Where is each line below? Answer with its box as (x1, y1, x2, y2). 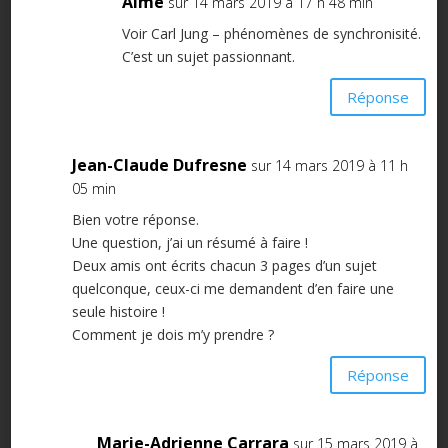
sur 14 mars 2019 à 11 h (250, 156, 408, 176)
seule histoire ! (71, 302, 165, 322)
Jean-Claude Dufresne (71, 154, 247, 177)
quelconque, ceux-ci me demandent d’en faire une (71, 279, 394, 299)
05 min (71, 179, 116, 199)
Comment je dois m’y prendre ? (71, 325, 274, 345)
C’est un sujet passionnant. (121, 47, 295, 67)
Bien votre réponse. (71, 210, 199, 230)
